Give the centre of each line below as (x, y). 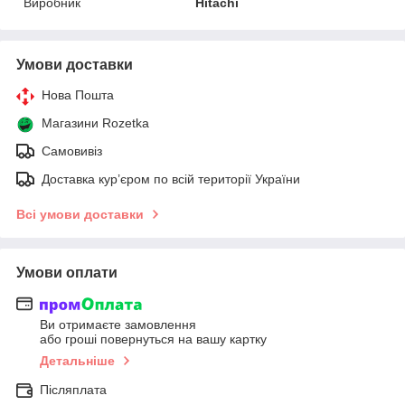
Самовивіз (72, 151)
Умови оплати (67, 272)
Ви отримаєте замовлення (118, 325)
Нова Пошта (78, 94)
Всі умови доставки (80, 214)
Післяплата (73, 390)
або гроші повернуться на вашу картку (153, 339)
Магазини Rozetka (95, 122)
